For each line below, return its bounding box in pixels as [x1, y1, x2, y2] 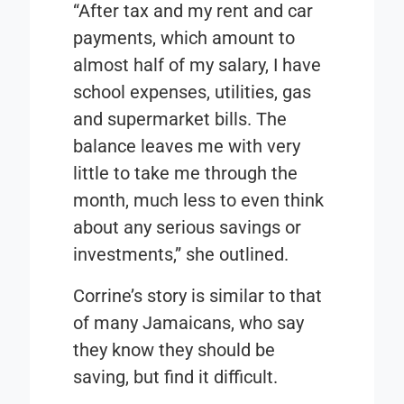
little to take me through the [73, 162, 298, 185]
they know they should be [73, 339, 276, 362]
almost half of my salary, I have [73, 54, 322, 77]
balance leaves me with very [73, 135, 301, 158]
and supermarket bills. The [73, 108, 288, 131]
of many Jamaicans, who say [73, 312, 305, 335]
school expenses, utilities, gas [73, 81, 312, 104]
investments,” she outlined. [73, 243, 289, 266]
